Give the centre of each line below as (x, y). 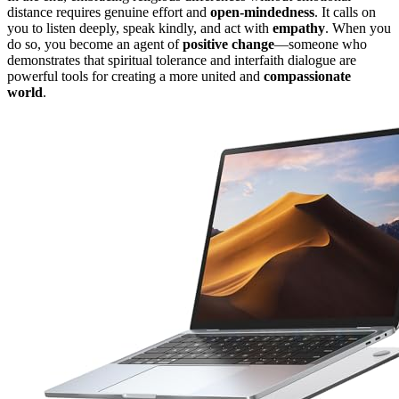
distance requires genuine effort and (109, 12)
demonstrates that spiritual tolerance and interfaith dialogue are (182, 60)
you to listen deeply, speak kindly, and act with (140, 28)
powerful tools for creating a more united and (135, 76)
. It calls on (345, 12)
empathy (299, 28)
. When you (358, 28)
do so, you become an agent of (95, 44)
